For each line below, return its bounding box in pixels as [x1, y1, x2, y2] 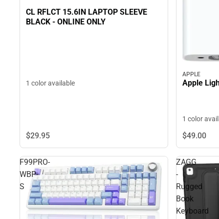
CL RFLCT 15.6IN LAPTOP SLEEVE [26, 7, 147, 17]
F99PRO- [20, 157, 50, 167]
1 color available [26, 79, 75, 88]
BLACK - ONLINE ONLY [26, 17, 106, 26]
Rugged [176, 182, 202, 192]
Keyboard [176, 206, 209, 216]
